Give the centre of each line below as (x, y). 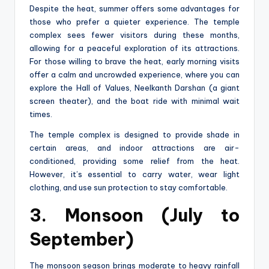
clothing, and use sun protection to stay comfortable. (128, 187)
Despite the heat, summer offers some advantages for (134, 8)
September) (82, 239)
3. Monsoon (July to (134, 215)
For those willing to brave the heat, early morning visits (134, 61)
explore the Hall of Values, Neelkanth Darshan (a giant (134, 87)
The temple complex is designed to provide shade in (134, 134)
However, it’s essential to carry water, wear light (134, 174)
